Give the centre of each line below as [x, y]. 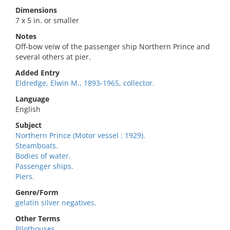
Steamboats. [37, 146]
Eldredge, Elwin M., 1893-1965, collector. [85, 83]
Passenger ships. [44, 166]
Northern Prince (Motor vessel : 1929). [80, 135]
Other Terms [38, 218]
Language [32, 99]
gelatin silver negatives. [56, 203]
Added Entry [37, 73]
